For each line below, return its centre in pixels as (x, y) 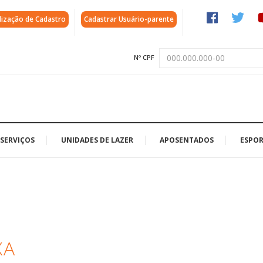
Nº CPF (144, 57)
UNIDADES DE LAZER (97, 140)
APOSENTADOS (187, 140)
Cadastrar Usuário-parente (129, 19)
